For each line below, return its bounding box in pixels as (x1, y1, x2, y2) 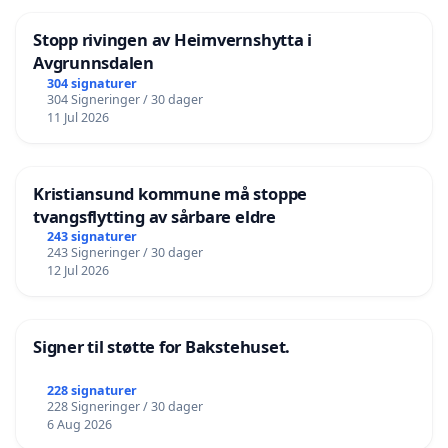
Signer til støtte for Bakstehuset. (33, 335, 291, 359)
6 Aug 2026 (46, 416, 112, 434)
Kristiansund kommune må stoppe (33, 181, 308, 205)
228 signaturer (46, 382, 137, 400)
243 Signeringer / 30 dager (46, 244, 203, 262)
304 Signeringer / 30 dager (46, 90, 203, 108)
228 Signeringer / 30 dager (46, 398, 203, 416)
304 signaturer (46, 74, 137, 92)
